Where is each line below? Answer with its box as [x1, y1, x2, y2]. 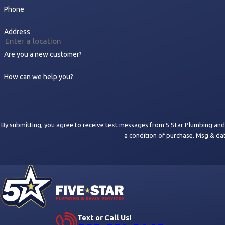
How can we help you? [4, 72, 73, 81]
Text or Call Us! [77, 213, 132, 222]
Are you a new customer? [4, 50, 82, 58]
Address [4, 28, 30, 36]
